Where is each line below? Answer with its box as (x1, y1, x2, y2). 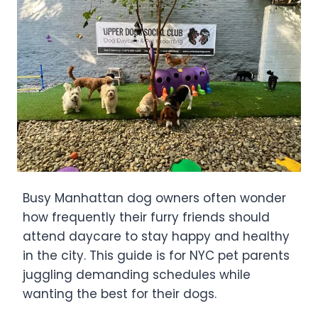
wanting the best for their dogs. (23, 285, 216, 302)
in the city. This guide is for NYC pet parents (23, 246, 290, 264)
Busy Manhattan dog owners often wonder (23, 189, 286, 207)
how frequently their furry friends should (23, 208, 270, 226)
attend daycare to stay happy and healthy (23, 227, 290, 245)
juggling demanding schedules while (23, 265, 251, 283)
